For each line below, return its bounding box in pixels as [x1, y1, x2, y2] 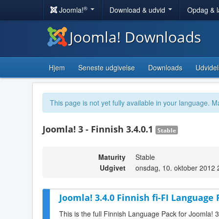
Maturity [98, 152, 126, 162]
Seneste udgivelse [78, 63, 135, 72]
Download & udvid [109, 5, 167, 15]
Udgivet [100, 163, 126, 173]
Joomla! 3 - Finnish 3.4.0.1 [43, 123, 155, 135]
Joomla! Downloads [69, 27, 201, 47]
